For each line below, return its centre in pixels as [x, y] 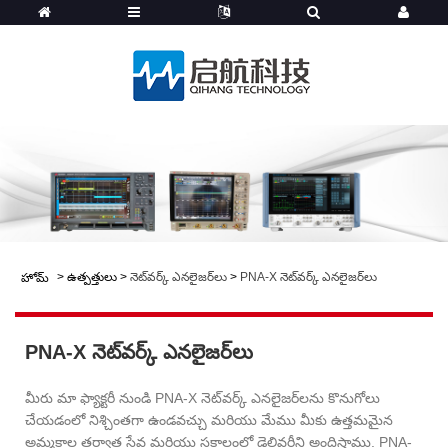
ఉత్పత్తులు [92, 276]
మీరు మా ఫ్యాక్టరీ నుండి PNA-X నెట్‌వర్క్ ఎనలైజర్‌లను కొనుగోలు [202, 397]
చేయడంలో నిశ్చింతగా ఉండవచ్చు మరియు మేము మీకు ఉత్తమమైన [209, 419]
